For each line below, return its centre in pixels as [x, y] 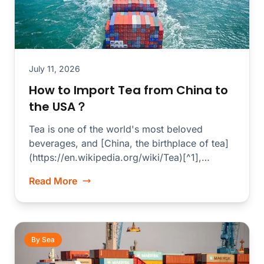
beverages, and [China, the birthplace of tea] [129, 143]
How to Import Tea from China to [128, 90]
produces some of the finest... [96, 172]
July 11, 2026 [55, 69]
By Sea [43, 240]
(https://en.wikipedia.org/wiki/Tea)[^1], [115, 158]
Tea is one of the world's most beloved [116, 129]
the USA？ [58, 107]
